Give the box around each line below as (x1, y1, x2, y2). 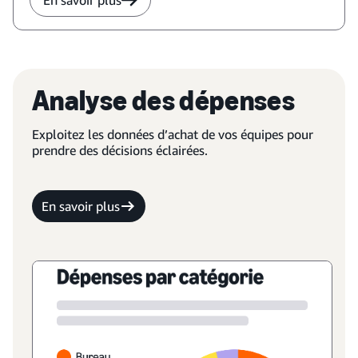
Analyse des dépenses (32, 83, 296, 117)
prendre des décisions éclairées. (32, 142, 208, 158)
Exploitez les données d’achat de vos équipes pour (32, 126, 313, 142)
